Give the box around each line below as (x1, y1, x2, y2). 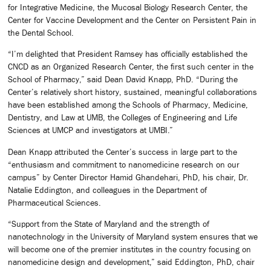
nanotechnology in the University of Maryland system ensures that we (8, 232, 258, 242)
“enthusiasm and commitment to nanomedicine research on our (8, 159, 240, 169)
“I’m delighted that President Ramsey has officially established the (8, 49, 247, 59)
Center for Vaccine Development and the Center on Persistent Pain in (8, 15, 256, 25)
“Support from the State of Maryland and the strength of (8, 219, 209, 229)
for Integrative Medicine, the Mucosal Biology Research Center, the (8, 2, 247, 13)
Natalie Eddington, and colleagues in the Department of (8, 184, 207, 195)
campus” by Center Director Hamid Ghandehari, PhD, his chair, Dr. (8, 172, 249, 182)
